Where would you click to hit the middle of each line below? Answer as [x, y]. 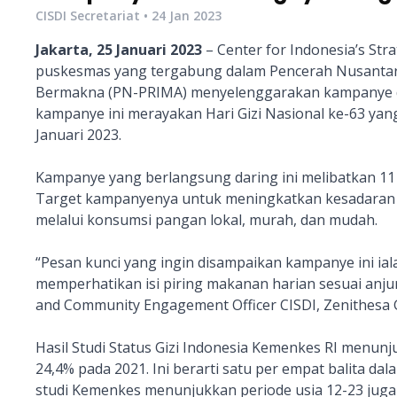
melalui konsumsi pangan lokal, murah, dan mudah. [206, 220]
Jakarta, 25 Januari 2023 [121, 50]
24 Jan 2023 [187, 16]
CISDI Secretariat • [93, 16]
